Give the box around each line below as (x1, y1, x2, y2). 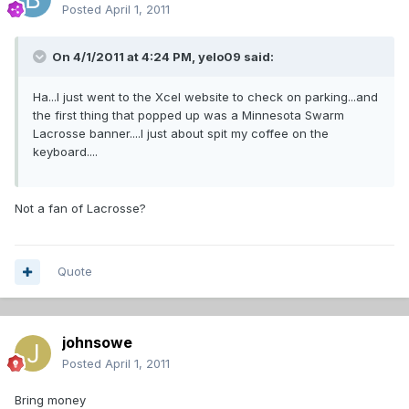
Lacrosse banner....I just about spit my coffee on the (33, 126, 329, 142)
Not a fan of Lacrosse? (15, 201, 146, 216)
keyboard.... (33, 144, 98, 160)
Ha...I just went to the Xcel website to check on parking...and (33, 89, 378, 105)
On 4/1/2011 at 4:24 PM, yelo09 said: (49, 49, 274, 65)
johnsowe (62, 333, 132, 352)
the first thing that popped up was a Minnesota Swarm (33, 108, 344, 123)
